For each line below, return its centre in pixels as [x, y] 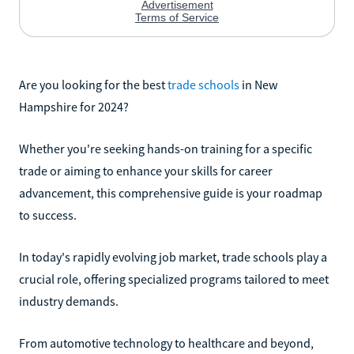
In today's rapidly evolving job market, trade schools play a [173, 256]
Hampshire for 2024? [74, 106]
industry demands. [69, 301]
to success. [48, 215]
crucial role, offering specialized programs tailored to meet [174, 279]
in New [258, 84]
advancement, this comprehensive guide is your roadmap [171, 192]
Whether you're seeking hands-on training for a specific [166, 148]
